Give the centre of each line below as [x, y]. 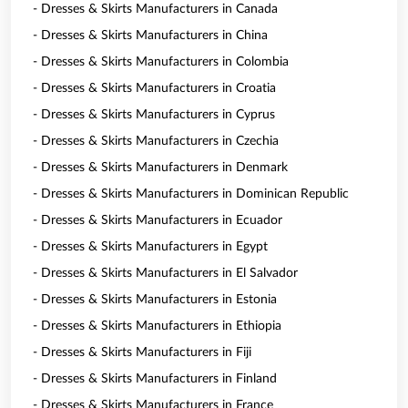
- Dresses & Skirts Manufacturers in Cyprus [154, 115]
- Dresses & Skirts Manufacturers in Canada [155, 9]
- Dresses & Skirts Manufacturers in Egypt [150, 247]
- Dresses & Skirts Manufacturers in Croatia [154, 88]
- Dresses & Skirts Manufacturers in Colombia [161, 62]
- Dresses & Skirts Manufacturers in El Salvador [165, 273]
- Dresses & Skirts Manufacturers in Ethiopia [157, 326]
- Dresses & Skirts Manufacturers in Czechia [156, 141]
